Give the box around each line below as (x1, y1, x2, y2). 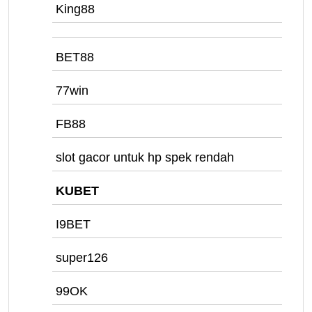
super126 (56, 251, 108, 265)
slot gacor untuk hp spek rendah (56, 150, 234, 164)
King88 (56, 2, 95, 16)
